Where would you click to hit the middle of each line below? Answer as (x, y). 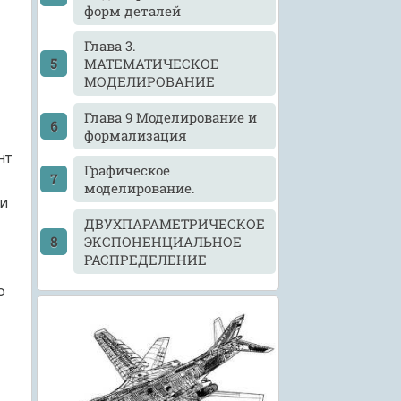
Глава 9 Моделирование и (171, 117)
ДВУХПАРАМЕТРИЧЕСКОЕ (175, 223)
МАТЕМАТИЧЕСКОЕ (152, 64)
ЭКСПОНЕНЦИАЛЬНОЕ (163, 241)
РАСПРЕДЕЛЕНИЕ (146, 259)
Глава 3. (111, 46)
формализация (136, 135)
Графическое (128, 171)
